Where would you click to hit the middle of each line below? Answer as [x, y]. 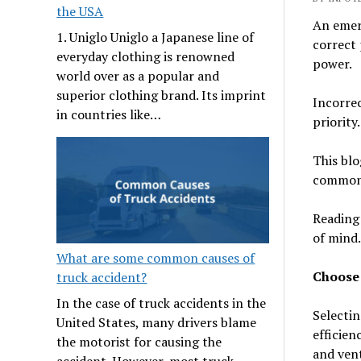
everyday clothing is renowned [146, 57]
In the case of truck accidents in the [162, 303]
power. [332, 63]
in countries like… [109, 115]
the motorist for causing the [139, 341]
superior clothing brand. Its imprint [162, 95]
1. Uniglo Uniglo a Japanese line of [156, 37]
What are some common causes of [156, 257]
